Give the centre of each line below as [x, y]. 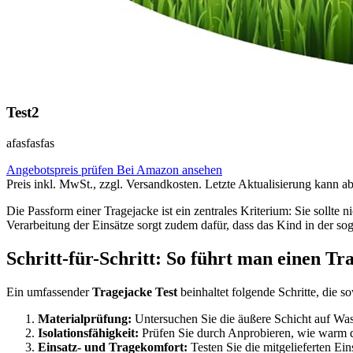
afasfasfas [30, 143]
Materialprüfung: [85, 318]
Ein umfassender [49, 292]
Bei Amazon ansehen [169, 169]
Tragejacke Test [135, 292]
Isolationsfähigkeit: [88, 333]
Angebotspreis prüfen [61, 169]
